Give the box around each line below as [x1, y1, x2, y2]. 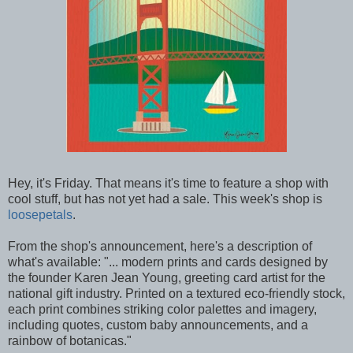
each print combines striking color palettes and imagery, [8, 302, 317, 316]
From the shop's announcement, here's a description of [8, 239, 312, 253]
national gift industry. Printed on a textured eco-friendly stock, [8, 286, 345, 300]
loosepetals [8, 207, 72, 221]
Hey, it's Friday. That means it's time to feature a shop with [8, 176, 329, 190]
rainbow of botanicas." [8, 333, 132, 347]
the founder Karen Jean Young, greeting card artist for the [8, 270, 325, 284]
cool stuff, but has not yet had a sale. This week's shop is [8, 191, 322, 206]
